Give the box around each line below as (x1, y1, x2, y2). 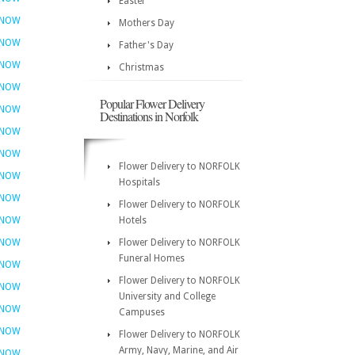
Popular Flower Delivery (100, 95, 204, 112)
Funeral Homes (119, 253, 185, 264)
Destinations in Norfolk (100, 108, 198, 124)
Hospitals (119, 177, 160, 188)
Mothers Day (119, 17, 174, 29)
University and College (119, 291, 216, 302)
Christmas (119, 62, 164, 73)
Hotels (119, 215, 147, 226)
